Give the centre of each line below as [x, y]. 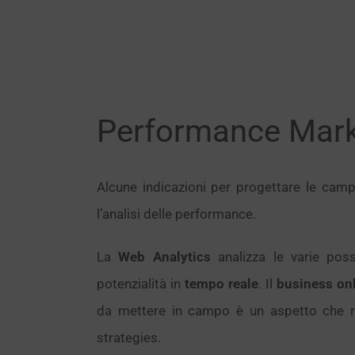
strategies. [129, 338]
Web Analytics [164, 257]
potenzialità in [141, 284]
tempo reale [222, 284]
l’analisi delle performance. [176, 214]
